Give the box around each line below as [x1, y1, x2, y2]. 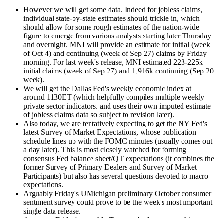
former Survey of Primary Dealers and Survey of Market [23, 163, 197, 171]
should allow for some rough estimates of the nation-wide [23, 22, 199, 31]
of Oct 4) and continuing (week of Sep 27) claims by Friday [23, 49, 207, 57]
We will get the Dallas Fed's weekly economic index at [23, 84, 191, 92]
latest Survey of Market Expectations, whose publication [23, 127, 196, 136]
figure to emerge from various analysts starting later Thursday [23, 31, 211, 40]
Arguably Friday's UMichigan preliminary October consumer [23, 189, 211, 198]
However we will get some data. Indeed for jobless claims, [23, 5, 202, 14]
